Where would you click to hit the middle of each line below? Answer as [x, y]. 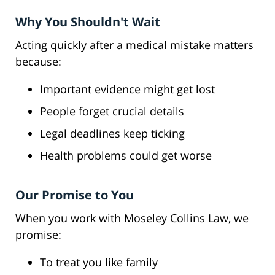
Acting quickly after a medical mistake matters [134, 45]
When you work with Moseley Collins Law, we [132, 218]
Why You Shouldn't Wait [88, 22]
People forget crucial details [112, 111]
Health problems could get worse [126, 156]
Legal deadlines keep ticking [112, 134]
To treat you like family [99, 262]
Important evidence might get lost [127, 89]
